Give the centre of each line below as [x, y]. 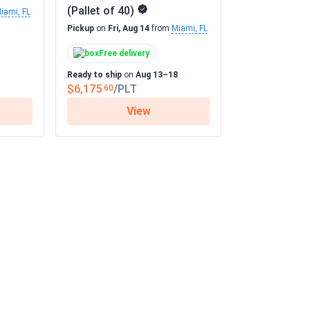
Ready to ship [94, 75]
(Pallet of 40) [101, 11]
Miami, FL [190, 28]
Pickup [81, 28]
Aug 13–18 [157, 75]
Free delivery [124, 53]
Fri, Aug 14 [129, 28]
